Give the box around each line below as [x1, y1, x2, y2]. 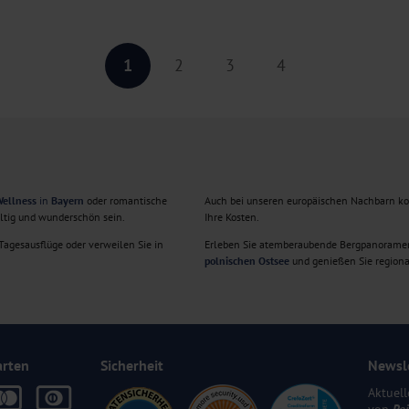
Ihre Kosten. [204, 210, 259, 225]
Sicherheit [100, 356, 163, 375]
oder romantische [84, 194, 167, 208]
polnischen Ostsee [204, 254, 289, 268]
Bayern [51, 194, 84, 208]
